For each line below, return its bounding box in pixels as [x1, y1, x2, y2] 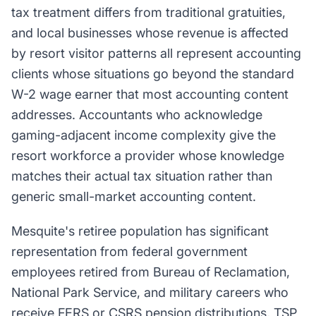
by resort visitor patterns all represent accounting [11, 46, 301, 61]
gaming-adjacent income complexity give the [11, 128, 276, 142]
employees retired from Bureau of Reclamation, [11, 265, 290, 279]
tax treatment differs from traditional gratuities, [11, 5, 286, 20]
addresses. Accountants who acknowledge [11, 107, 262, 122]
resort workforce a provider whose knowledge [11, 148, 284, 163]
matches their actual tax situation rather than [11, 169, 272, 183]
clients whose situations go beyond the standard [11, 66, 294, 81]
